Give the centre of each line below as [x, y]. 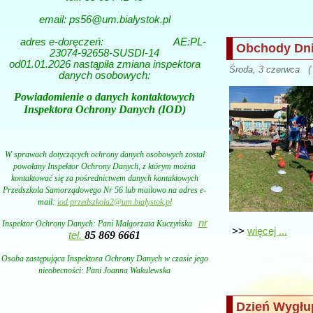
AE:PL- [154, 42]
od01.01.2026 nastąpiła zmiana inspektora [104, 64]
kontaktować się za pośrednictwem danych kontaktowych [104, 178]
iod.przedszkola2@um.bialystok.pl [114, 202]
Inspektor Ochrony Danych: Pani [57, 224]
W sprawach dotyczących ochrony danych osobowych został [104, 154]
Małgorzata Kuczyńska [156, 224]
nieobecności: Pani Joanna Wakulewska [104, 270]
